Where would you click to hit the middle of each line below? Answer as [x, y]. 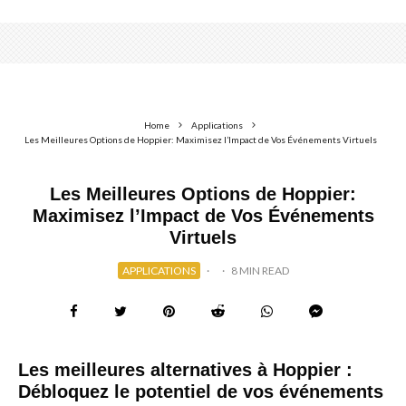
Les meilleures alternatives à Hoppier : [185, 370]
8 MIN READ [260, 271]
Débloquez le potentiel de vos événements [201, 391]
